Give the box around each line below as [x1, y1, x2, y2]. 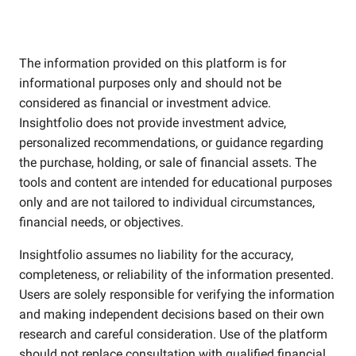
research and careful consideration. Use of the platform [19, 327, 327, 342]
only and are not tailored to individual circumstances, [19, 195, 315, 210]
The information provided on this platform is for [19, 56, 286, 71]
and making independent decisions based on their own [19, 307, 324, 322]
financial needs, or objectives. [19, 215, 184, 230]
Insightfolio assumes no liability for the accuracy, [19, 247, 293, 262]
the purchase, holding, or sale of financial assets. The [19, 155, 316, 170]
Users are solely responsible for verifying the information [19, 287, 335, 302]
